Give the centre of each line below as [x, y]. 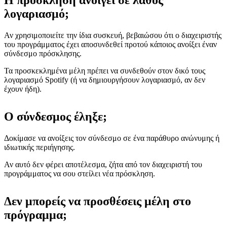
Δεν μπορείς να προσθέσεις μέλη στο [98, 201]
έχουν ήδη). [23, 89]
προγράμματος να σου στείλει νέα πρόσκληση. [80, 174]
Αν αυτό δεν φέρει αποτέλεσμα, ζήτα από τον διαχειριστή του [103, 164]
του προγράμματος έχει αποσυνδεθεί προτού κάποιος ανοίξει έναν [110, 45]
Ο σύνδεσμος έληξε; [55, 117]
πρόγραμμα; [35, 215]
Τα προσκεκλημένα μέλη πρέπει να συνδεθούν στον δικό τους [105, 71]
